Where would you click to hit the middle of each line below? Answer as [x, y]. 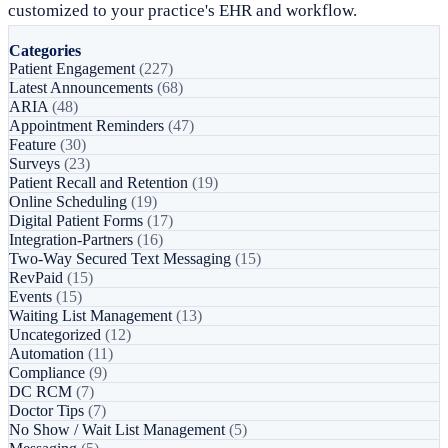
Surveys [36, 163]
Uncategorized [57, 334]
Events [32, 296]
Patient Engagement [74, 68]
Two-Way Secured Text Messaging [122, 258]
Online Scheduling [70, 201]
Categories [45, 50]
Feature [34, 144]
